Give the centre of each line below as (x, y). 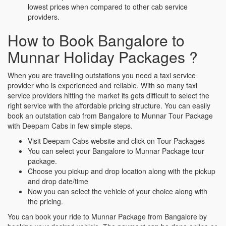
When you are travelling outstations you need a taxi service (102, 75)
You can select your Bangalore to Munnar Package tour (116, 151)
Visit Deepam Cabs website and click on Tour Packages (116, 140)
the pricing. (45, 201)
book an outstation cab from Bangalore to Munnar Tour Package (110, 115)
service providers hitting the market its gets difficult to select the (108, 95)
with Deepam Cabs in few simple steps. (70, 125)
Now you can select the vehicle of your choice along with (118, 191)
